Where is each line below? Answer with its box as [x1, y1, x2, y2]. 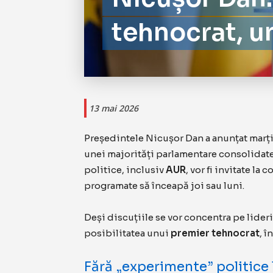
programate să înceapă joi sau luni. [84, 180, 244, 192]
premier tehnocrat [171, 227, 260, 239]
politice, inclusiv [84, 164, 166, 176]
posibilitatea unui [84, 227, 171, 239]
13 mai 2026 [89, 102, 138, 115]
